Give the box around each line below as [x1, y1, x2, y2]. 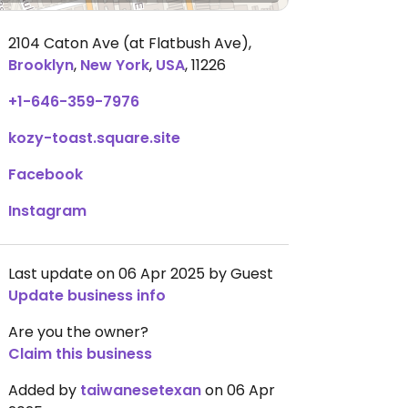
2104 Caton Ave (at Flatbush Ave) [8, 33, 249, 54]
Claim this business [8, 343, 152, 364]
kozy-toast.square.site [8, 127, 180, 148]
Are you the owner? [8, 321, 148, 342]
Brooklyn [8, 55, 74, 76]
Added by [8, 380, 80, 401]
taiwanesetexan [80, 380, 201, 401]
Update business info [8, 285, 166, 306]
